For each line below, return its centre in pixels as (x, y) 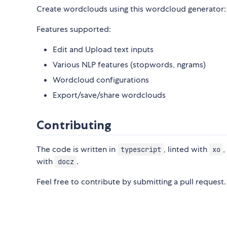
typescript (141, 149)
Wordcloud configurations (101, 80)
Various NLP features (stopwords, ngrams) (129, 65)
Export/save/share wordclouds (109, 95)
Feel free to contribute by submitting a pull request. (131, 182)
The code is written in (77, 149)
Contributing (74, 125)
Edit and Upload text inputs (103, 49)
